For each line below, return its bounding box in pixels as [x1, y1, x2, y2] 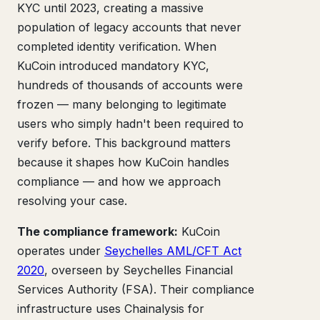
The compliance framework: [17, 224, 178, 239]
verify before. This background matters [17, 135, 231, 150]
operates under [17, 243, 104, 258]
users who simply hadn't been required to [17, 116, 244, 131]
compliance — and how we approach [17, 174, 221, 189]
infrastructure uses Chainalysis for [17, 301, 204, 316]
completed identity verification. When [17, 39, 216, 54]
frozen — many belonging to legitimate [17, 96, 226, 111]
